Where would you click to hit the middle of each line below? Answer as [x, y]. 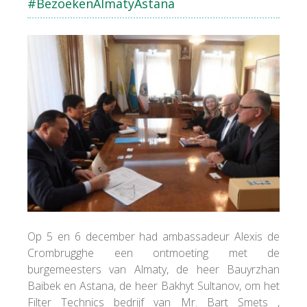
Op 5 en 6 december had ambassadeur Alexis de [153, 236]
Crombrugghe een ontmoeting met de [153, 253]
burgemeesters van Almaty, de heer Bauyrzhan [153, 269]
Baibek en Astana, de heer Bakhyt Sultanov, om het [153, 285]
